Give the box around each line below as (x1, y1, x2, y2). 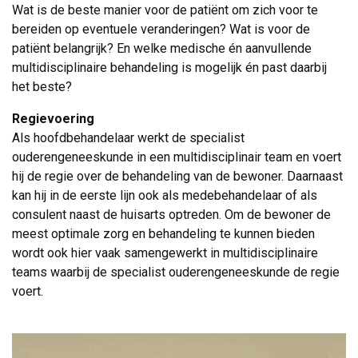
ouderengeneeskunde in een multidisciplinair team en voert (12, 149, 341, 165)
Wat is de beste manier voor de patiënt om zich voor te (12, 2, 318, 18)
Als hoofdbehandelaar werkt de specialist (12, 130, 245, 145)
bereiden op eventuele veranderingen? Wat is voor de (12, 22, 310, 37)
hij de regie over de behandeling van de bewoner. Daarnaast (12, 169, 343, 184)
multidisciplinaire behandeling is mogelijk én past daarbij (12, 60, 327, 75)
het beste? (12, 79, 72, 94)
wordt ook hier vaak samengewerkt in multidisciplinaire (12, 245, 318, 261)
